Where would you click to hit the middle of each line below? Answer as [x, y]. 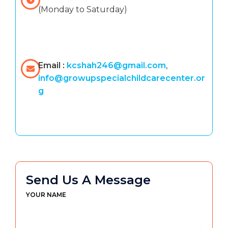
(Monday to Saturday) [83, 10]
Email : [53, 66]
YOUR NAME [46, 195]
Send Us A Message [88, 180]
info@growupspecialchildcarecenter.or [122, 78]
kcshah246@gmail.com [117, 66]
